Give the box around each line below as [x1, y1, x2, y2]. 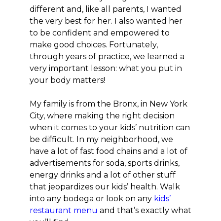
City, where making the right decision [30, 111, 175, 120]
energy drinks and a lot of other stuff [30, 170, 176, 180]
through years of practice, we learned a [30, 52, 184, 61]
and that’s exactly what [98, 206, 191, 215]
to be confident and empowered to [30, 28, 170, 37]
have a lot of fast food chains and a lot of [30, 147, 187, 156]
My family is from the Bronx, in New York [30, 99, 187, 109]
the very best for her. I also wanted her [30, 16, 183, 26]
